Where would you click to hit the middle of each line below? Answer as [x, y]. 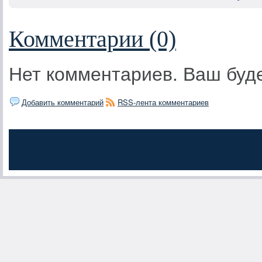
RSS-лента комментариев [163, 102]
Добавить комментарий [63, 102]
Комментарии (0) [92, 39]
